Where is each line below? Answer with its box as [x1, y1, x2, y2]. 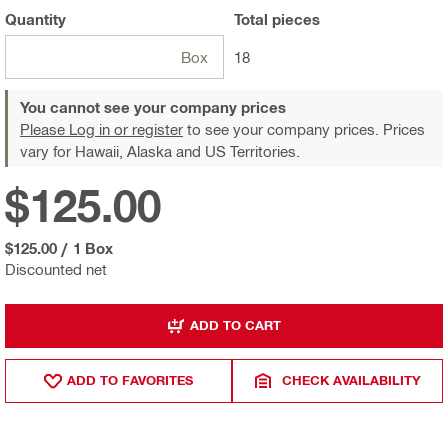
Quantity [5, 9, 66, 28]
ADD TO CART [190, 317, 281, 334]
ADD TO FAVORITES [67, 372, 194, 389]
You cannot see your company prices [20, 97, 286, 116]
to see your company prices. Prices [183, 119, 425, 138]
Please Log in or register [20, 119, 183, 138]
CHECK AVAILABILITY [282, 372, 422, 389]
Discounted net [5, 259, 107, 278]
